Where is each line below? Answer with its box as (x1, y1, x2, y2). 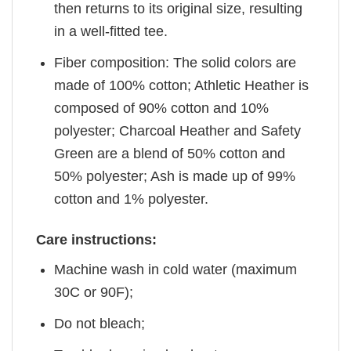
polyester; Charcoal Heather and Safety (54, 122, 302, 139)
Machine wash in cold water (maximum (54, 262, 298, 278)
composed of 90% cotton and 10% (54, 100, 270, 116)
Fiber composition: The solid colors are (54, 54, 297, 71)
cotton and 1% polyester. (54, 190, 209, 207)
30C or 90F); (54, 284, 134, 301)
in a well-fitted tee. (54, 23, 168, 39)
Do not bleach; (54, 315, 146, 331)
